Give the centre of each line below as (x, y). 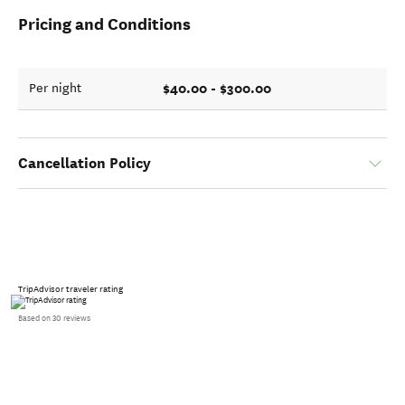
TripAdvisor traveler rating (71, 289)
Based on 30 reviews (54, 318)
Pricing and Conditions (104, 24)
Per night (55, 88)
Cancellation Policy (85, 163)
